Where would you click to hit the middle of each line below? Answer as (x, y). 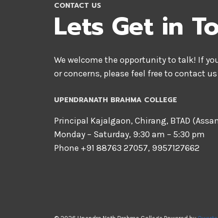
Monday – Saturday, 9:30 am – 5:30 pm (129, 134)
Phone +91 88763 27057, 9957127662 (127, 148)
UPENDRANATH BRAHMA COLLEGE (116, 100)
